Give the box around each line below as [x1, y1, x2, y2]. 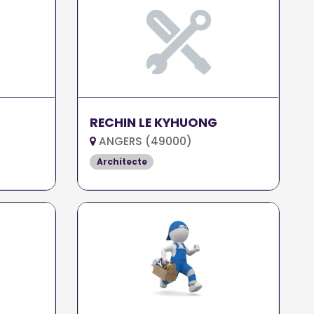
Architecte [96, 156, 147, 168]
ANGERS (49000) [96, 134, 193, 149]
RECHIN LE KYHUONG [90, 114, 218, 131]
